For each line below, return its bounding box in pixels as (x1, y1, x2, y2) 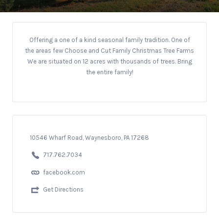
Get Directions (43, 186, 84, 194)
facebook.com (43, 168, 85, 176)
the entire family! (86, 68, 133, 76)
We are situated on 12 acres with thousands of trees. (27, 57, 177, 65)
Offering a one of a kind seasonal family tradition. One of (29, 36, 190, 44)
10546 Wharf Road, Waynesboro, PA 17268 (29, 133, 149, 141)
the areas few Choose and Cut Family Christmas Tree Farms (25, 46, 194, 54)
